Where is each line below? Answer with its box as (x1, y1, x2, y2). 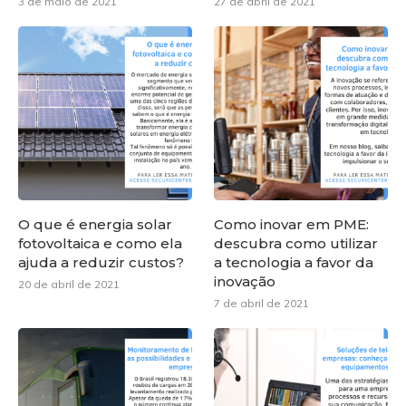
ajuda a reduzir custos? (18, 254, 184, 272)
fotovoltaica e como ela (18, 235, 182, 253)
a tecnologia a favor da (214, 254, 374, 272)
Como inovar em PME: (214, 216, 370, 234)
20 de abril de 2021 (18, 277, 120, 292)
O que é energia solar (18, 216, 172, 234)
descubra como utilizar (214, 235, 379, 253)
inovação (214, 273, 276, 291)
